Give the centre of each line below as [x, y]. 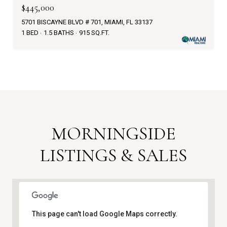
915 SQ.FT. [94, 32]
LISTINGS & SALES [113, 155]
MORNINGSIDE [113, 133]
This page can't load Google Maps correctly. [104, 214]
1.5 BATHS [59, 32]
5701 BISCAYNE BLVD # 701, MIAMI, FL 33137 [87, 22]
